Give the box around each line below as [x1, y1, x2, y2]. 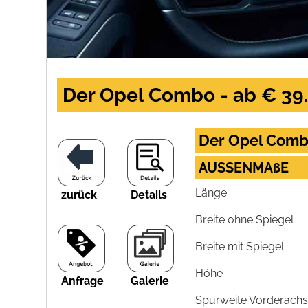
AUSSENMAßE [199, 159, 289, 177]
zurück [61, 188, 98, 201]
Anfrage [61, 274, 104, 287]
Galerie [130, 274, 169, 287]
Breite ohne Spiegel [195, 213, 294, 227]
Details [130, 188, 167, 201]
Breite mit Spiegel [195, 240, 285, 254]
